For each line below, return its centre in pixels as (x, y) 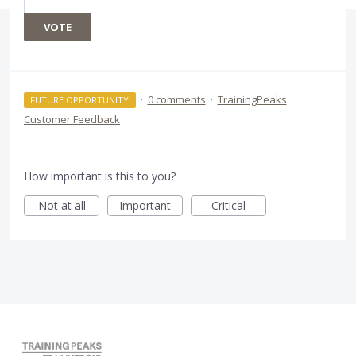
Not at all (62, 206)
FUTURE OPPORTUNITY (80, 100)
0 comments (176, 100)
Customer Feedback (72, 120)
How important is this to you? (100, 176)
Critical (228, 206)
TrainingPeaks (252, 100)
